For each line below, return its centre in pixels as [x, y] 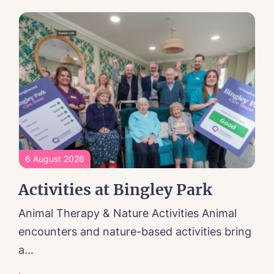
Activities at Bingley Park [115, 189]
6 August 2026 [55, 158]
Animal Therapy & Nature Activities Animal [128, 213]
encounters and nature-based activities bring [135, 231]
